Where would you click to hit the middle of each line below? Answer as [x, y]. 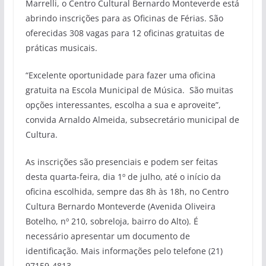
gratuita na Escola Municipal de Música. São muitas [129, 90]
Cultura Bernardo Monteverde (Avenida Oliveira [120, 206]
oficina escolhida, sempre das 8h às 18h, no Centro [127, 191]
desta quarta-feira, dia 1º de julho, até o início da [123, 176]
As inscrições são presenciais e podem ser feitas [121, 161]
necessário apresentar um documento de [107, 236]
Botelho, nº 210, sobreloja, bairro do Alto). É [112, 221]
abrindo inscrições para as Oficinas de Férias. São [124, 18]
